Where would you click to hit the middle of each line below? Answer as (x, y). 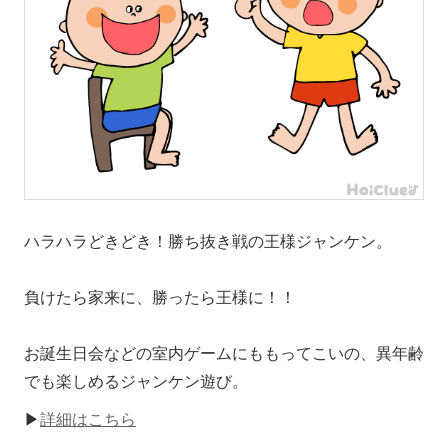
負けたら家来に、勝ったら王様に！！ (160, 297)
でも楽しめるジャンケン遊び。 (136, 381)
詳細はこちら (88, 419)
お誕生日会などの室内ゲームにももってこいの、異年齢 (224, 353)
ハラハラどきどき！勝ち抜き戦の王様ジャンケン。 (208, 241)
